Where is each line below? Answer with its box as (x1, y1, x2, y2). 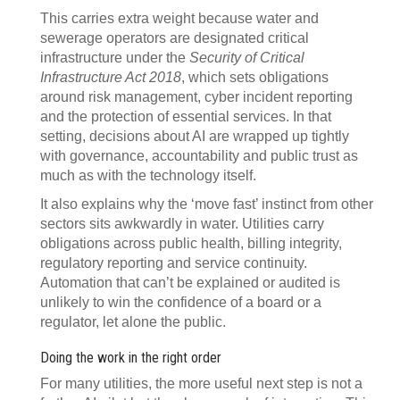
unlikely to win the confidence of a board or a (40, 295, 321, 310)
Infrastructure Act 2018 (40, 70, 181, 85)
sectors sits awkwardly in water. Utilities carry (40, 216, 324, 231)
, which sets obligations (181, 70, 329, 85)
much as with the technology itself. (40, 168, 256, 183)
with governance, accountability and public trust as (40, 148, 358, 163)
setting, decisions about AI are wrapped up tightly (40, 129, 349, 144)
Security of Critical (189, 50, 304, 65)
